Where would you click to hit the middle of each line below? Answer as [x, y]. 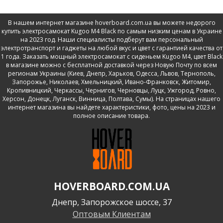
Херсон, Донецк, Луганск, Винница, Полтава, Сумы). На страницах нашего [111, 99]
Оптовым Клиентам [111, 214]
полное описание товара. [111, 116]
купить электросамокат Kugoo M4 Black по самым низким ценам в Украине [111, 31]
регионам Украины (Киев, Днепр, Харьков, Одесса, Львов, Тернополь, [111, 73]
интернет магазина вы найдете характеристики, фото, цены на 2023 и [111, 107]
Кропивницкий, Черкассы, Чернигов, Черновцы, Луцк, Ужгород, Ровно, [111, 90]
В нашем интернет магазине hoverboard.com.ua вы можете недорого [111, 23]
